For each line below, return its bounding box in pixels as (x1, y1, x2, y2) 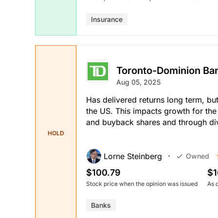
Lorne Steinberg (104, 151, 162, 161)
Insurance (91, 15, 123, 24)
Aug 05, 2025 (116, 77, 161, 86)
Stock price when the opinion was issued (86, 180, 198, 187)
